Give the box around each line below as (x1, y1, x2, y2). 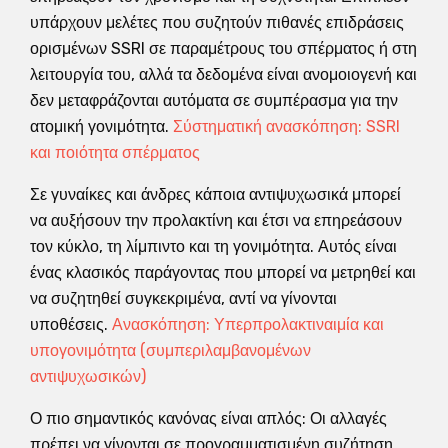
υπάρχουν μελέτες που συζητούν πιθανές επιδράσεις (30, 12, 404, 32)
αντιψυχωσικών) (30, 366, 146, 386)
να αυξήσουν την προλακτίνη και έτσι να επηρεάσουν (30, 210, 402, 230)
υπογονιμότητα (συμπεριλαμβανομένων (30, 340, 311, 360)
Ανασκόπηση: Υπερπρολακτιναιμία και (112, 314, 384, 334)
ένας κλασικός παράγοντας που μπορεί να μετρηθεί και (30, 262, 416, 282)
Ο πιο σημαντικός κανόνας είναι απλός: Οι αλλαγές (30, 408, 387, 428)
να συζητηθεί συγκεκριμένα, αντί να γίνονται (30, 288, 337, 308)
